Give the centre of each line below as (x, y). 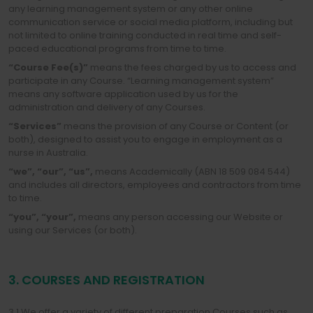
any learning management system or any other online (131, 9)
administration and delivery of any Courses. (107, 107)
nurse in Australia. (48, 153)
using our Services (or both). (73, 230)
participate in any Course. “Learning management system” (141, 81)
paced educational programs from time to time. (117, 49)
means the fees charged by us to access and (192, 67)
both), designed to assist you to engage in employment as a (145, 139)
